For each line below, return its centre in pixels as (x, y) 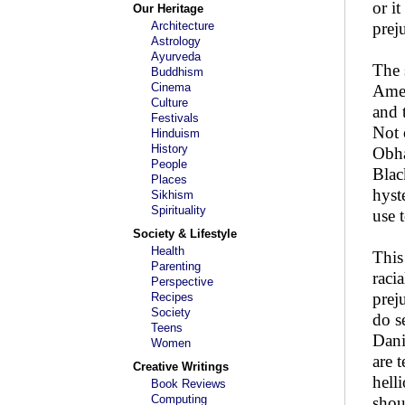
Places (169, 179)
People (169, 164)
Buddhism (177, 72)
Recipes (172, 297)
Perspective (182, 282)
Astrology (176, 41)
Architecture (183, 26)
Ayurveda (176, 57)
